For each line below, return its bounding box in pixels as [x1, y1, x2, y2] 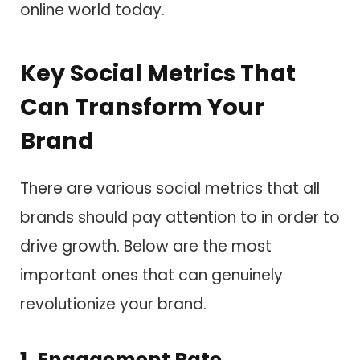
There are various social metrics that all [20, 178, 320, 200]
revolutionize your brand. [20, 293, 207, 316]
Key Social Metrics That [20, 56, 296, 89]
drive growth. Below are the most [20, 235, 272, 258]
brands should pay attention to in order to [20, 207, 340, 229]
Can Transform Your [20, 90, 264, 123]
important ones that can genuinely [20, 264, 283, 287]
